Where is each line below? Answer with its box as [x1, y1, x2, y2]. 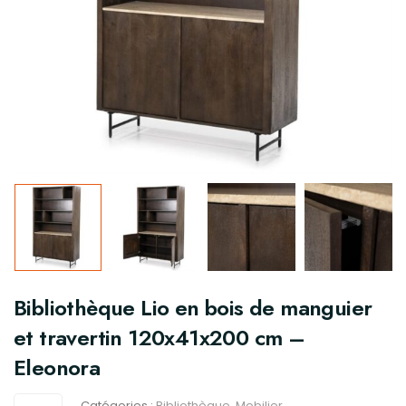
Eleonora [14, 352, 101, 383]
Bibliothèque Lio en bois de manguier [14, 292, 372, 324]
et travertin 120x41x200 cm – [14, 322, 305, 353]
